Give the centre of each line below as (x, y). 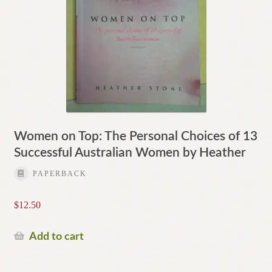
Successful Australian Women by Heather (130, 152)
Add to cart (56, 237)
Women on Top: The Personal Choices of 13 (135, 136)
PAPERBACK (59, 174)
